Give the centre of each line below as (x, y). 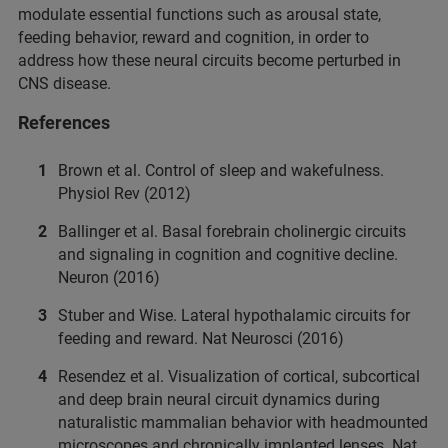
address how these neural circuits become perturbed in (209, 61)
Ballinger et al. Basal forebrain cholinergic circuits (232, 232)
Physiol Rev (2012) (124, 194)
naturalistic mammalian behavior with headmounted (243, 423)
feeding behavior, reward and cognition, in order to (193, 38)
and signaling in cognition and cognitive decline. (228, 255)
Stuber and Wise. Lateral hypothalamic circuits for (234, 316)
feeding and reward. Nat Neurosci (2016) (201, 339)
